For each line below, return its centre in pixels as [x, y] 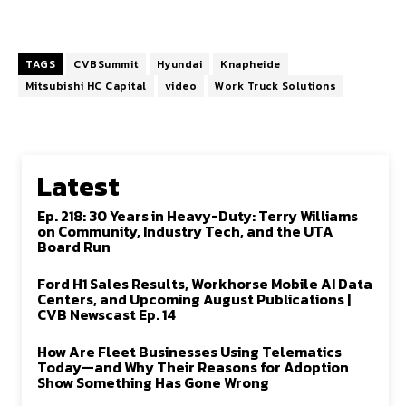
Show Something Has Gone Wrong [153, 382]
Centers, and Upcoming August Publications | [194, 299]
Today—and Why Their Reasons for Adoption [193, 367]
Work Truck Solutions [275, 86]
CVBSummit [106, 64]
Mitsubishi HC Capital [86, 86]
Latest [78, 186]
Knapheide [251, 64]
